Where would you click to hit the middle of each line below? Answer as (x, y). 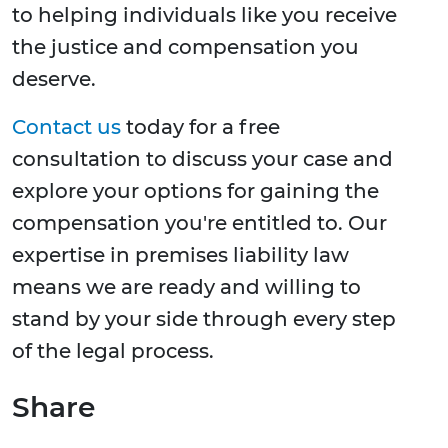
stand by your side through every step (204, 319)
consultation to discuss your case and (202, 159)
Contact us (66, 127)
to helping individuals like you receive (204, 15)
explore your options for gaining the (195, 191)
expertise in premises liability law (180, 255)
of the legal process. (113, 351)
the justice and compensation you (185, 47)
